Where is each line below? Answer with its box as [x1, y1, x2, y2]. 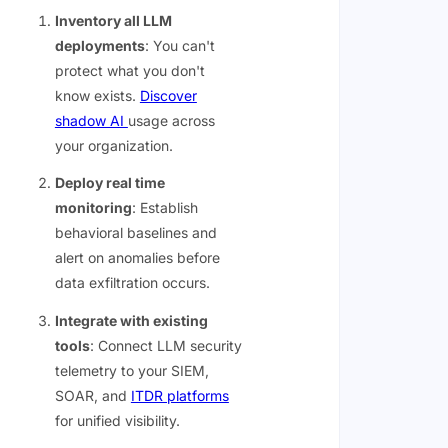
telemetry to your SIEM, [54, 361, 209, 379]
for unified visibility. [54, 411, 180, 429]
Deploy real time [54, 174, 165, 192]
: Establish [131, 199, 198, 217]
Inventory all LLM [54, 12, 172, 29]
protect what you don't [54, 62, 205, 79]
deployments [54, 37, 145, 54]
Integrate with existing [54, 311, 208, 329]
